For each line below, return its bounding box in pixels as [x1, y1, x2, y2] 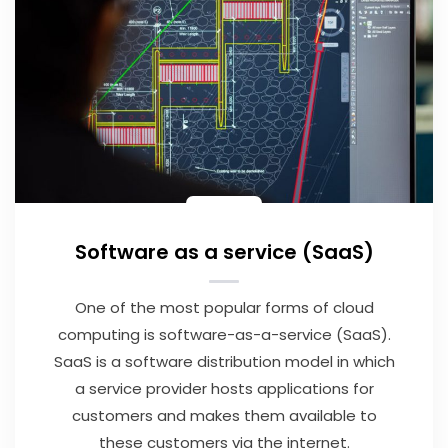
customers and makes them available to [71, 404, 377, 426]
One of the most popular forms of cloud [74, 296, 374, 318]
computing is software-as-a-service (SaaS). [57, 323, 391, 345]
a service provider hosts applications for [74, 377, 374, 399]
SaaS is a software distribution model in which [53, 350, 395, 372]
